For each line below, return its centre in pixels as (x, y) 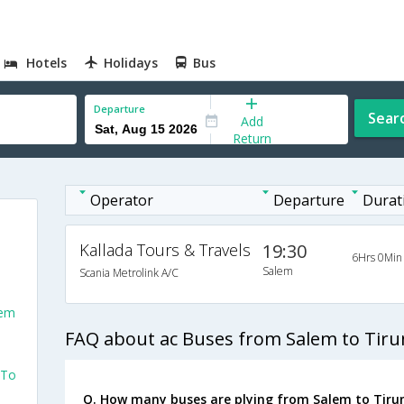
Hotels (47, 63)
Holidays (131, 63)
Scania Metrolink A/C (129, 273)
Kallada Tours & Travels (165, 250)
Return (252, 138)
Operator (121, 200)
